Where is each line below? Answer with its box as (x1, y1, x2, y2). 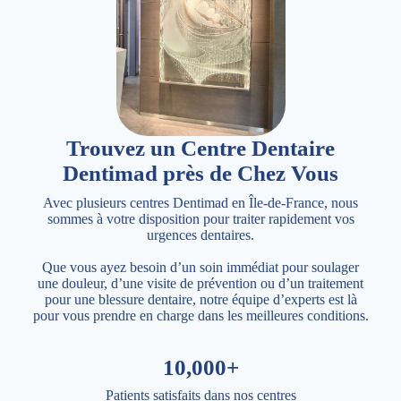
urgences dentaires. (147, 227, 254, 243)
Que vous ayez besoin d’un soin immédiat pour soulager (42, 260, 359, 276)
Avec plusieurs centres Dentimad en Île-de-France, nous (43, 195, 358, 211)
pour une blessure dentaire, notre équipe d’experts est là (44, 292, 357, 308)
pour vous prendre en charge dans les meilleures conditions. (32, 308, 369, 324)
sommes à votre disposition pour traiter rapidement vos (47, 211, 354, 227)
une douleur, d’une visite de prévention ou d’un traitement (38, 276, 363, 292)
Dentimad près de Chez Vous (63, 161, 338, 186)
